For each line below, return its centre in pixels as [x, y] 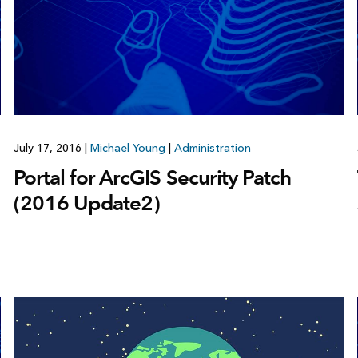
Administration [212, 148]
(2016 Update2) [86, 203]
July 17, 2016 [49, 148]
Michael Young [127, 148]
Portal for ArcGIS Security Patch [152, 177]
